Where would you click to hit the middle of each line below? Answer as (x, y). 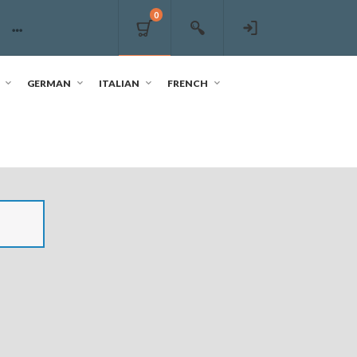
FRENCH (188, 83)
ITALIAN (119, 83)
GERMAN (49, 83)
